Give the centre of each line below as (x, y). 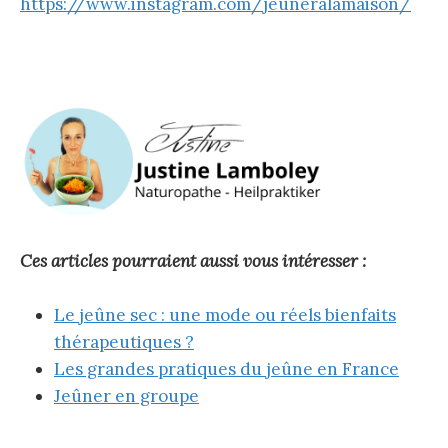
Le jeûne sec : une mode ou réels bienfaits (225, 314)
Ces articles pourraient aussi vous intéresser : (193, 260)
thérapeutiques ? (124, 341)
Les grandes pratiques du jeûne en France (226, 368)
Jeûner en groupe (126, 395)
